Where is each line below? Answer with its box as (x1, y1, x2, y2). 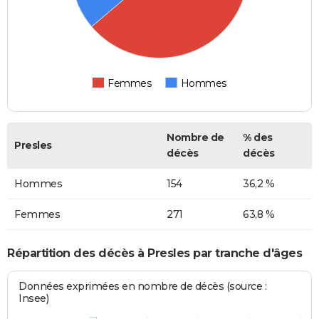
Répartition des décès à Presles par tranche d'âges (7, 246, 302, 261)
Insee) (19, 291, 49, 305)
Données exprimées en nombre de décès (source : (19, 279, 267, 293)
